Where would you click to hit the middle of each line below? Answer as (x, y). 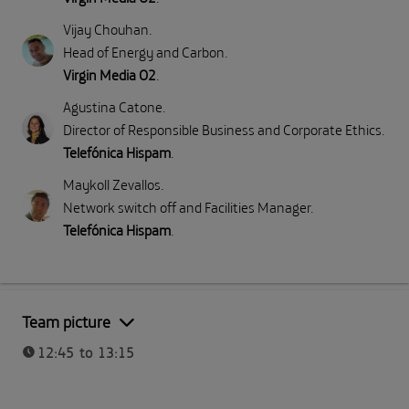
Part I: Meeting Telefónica (329, 300)
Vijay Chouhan (106, 29)
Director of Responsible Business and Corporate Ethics (222, 129)
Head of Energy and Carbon (144, 52)
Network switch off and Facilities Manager (187, 207)
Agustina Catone (113, 106)
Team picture (66, 321)
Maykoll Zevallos (112, 184)
